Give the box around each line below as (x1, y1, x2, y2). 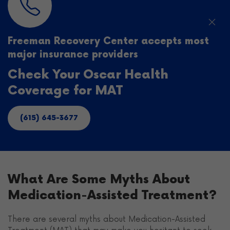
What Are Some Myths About (8, 171, 190, 187)
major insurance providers (8, 48, 138, 61)
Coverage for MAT (8, 83, 123, 98)
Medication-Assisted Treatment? (8, 187, 217, 203)
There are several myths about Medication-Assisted (8, 214, 205, 224)
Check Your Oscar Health (8, 67, 168, 82)
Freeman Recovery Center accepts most (8, 35, 209, 47)
